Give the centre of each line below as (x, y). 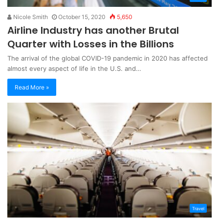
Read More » (32, 87)
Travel (198, 209)
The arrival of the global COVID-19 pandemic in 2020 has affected (108, 58)
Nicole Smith (30, 17)
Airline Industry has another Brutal (93, 30)
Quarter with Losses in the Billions (91, 44)
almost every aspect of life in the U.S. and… (74, 68)
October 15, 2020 (82, 17)
